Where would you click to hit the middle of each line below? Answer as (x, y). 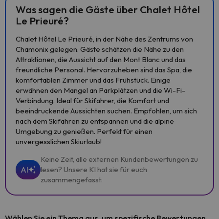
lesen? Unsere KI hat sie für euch (94, 169)
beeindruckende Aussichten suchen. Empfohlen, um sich (106, 111)
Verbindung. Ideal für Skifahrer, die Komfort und (92, 100)
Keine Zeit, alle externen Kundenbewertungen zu (119, 159)
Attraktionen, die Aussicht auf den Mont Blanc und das (101, 59)
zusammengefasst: (72, 180)
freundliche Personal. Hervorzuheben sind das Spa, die (104, 70)
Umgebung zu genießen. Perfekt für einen (84, 131)
